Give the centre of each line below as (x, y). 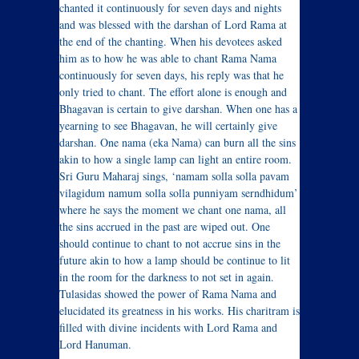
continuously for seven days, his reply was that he (171, 75)
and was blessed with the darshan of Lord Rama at (173, 25)
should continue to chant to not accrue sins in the (170, 244)
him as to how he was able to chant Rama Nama (168, 58)
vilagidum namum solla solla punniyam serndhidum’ (179, 193)
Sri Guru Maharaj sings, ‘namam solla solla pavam (174, 176)
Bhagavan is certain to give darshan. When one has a (178, 109)
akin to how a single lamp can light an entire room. (175, 159)
